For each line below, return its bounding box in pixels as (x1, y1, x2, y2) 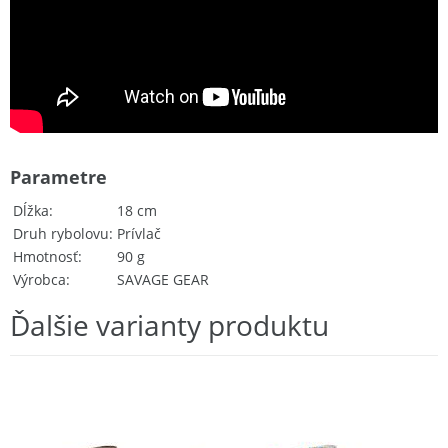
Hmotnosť (13, 246, 78, 266)
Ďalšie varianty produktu (10, 305, 329, 344)
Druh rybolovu (13, 223, 109, 243)
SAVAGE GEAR (117, 269, 209, 289)
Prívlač (117, 223, 161, 243)
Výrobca (13, 269, 66, 289)
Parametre (10, 164, 107, 189)
